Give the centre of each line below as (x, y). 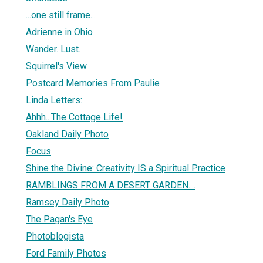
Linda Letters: (54, 100)
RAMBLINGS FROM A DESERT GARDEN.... (111, 185)
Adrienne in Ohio (59, 32)
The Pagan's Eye (59, 219)
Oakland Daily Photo (67, 134)
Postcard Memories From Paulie (93, 83)
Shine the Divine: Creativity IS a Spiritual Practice (126, 168)
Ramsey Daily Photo (68, 202)
